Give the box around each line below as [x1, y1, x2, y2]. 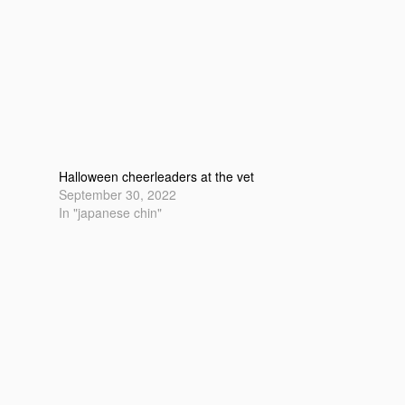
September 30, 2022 [59, 184, 177, 203]
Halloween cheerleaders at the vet [59, 166, 255, 185]
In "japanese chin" [59, 202, 163, 221]
